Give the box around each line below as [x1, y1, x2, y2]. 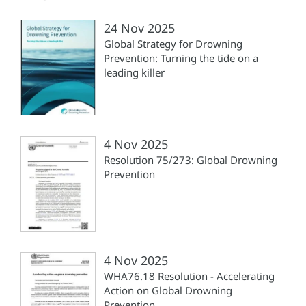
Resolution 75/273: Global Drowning [104, 152, 277, 167]
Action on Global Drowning [104, 283, 232, 297]
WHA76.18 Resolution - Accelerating [104, 268, 275, 283]
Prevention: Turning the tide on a [104, 51, 258, 65]
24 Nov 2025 [104, 19, 175, 36]
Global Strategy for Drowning [104, 36, 242, 51]
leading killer [104, 65, 165, 79]
